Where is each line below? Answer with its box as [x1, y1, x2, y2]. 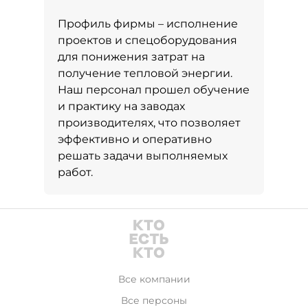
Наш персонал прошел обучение [58, 83, 250, 96]
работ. [58, 166, 93, 179]
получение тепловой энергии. [58, 67, 232, 80]
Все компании [118, 273, 190, 285]
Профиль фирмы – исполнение [58, 17, 238, 30]
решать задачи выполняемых [58, 149, 228, 162]
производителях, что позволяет [58, 116, 241, 129]
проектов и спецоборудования [58, 34, 237, 47]
